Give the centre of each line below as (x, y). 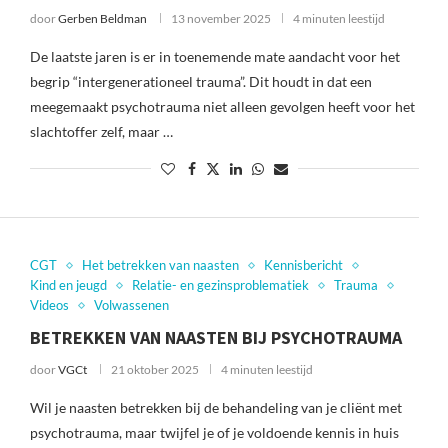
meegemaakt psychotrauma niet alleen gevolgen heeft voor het (222, 106)
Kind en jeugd (68, 285)
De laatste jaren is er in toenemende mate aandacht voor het (214, 56)
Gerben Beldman (102, 18)
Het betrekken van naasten (160, 265)
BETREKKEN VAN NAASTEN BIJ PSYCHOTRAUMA (215, 337)
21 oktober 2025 (154, 369)
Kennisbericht (303, 265)
